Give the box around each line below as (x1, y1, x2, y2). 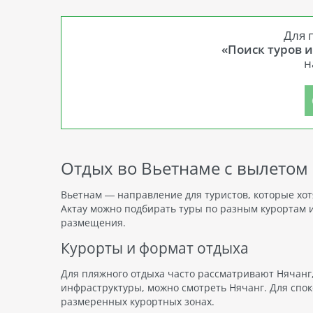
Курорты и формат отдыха (61, 238, 249, 258)
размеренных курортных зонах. (61, 294, 214, 308)
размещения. (61, 215, 126, 229)
